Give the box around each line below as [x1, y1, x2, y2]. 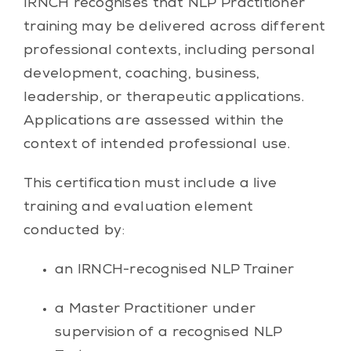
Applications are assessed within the [23, 114, 284, 128]
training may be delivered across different [23, 20, 326, 34]
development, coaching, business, [23, 67, 260, 81]
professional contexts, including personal [23, 43, 316, 58]
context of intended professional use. [23, 137, 290, 152]
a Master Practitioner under [54, 302, 256, 317]
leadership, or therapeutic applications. [23, 90, 304, 105]
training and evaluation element [23, 200, 254, 215]
